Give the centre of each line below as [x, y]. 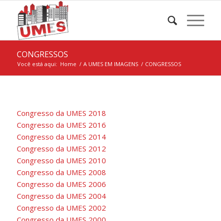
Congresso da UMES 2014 [61, 136]
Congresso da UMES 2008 [61, 172]
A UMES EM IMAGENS [110, 64]
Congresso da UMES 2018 [61, 113]
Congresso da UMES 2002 [61, 207]
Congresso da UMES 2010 [61, 160]
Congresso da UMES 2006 [61, 184]
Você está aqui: [37, 64]
